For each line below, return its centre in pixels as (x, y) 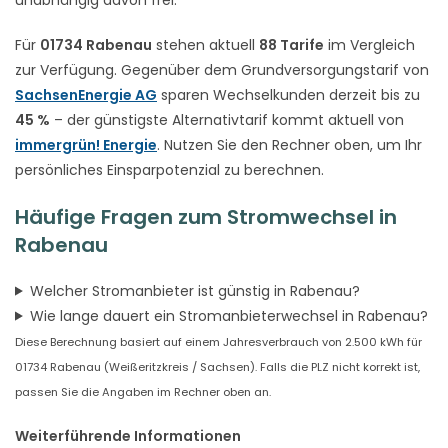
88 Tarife (291, 44)
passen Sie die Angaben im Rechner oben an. (143, 391)
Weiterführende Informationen (128, 435)
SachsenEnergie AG (86, 94)
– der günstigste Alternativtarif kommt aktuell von (227, 119)
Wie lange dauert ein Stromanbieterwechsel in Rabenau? (228, 315)
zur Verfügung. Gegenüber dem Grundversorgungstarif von (222, 69)
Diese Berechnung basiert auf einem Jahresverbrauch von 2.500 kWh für (218, 341)
